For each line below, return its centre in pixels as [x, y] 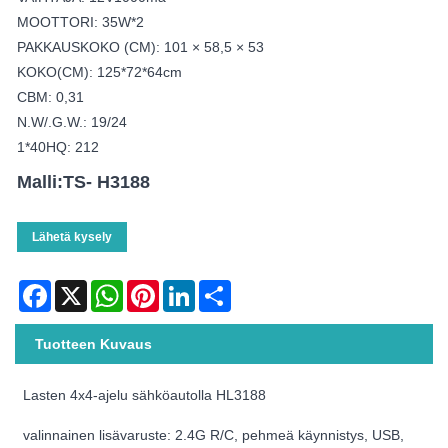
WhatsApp [155, 288]
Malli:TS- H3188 [83, 182]
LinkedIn [222, 288]
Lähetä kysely [72, 237]
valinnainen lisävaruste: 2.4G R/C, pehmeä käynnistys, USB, [214, 435]
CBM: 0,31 [50, 97]
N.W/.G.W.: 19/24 [72, 122]
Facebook [82, 288]
